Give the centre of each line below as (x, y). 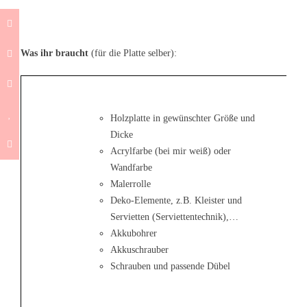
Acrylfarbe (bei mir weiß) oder (171, 151)
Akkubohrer (134, 233)
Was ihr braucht (54, 53)
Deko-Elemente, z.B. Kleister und (176, 200)
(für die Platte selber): (133, 53)
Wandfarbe (131, 167)
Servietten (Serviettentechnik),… (174, 217)
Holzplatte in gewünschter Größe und (183, 118)
